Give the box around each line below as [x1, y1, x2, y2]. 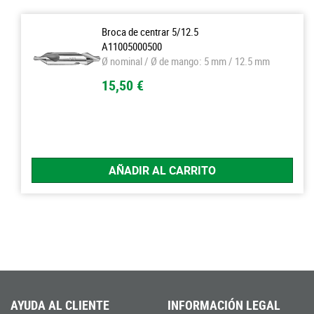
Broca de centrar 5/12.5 [102, 24, 198, 39]
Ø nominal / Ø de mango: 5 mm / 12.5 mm [102, 53, 270, 68]
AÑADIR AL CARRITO [109, 162, 216, 178]
